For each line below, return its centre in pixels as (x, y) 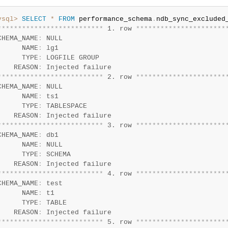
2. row (119, 77)
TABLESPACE (64, 106)
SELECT (34, 19)
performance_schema (113, 19)
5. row (119, 222)
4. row (119, 174)
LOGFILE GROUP (70, 58)
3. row (119, 125)
